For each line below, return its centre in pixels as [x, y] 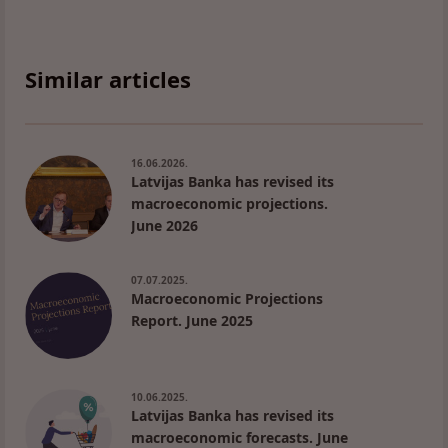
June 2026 [164, 225]
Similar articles [108, 79]
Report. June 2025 [192, 320]
